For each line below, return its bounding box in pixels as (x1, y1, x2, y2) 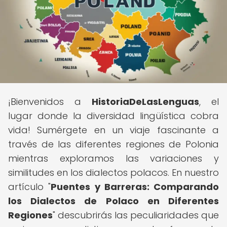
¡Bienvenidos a (8, 95, 92, 108)
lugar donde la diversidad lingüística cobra (8, 109, 219, 122)
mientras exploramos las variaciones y (8, 152, 219, 165)
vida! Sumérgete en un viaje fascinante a (8, 124, 219, 136)
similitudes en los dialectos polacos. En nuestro (8, 166, 219, 179)
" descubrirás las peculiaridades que (53, 209, 219, 221)
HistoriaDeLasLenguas (92, 95, 199, 108)
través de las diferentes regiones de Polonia (8, 138, 219, 150)
